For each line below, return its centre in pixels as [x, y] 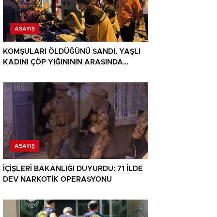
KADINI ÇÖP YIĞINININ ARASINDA [63, 62]
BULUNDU [21, 73]
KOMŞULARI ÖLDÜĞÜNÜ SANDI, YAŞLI [72, 52]
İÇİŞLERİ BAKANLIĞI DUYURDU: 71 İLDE [73, 169]
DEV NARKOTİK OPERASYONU [57, 180]
